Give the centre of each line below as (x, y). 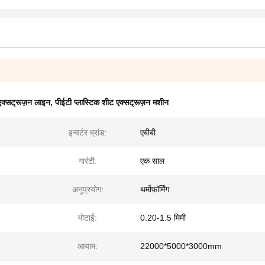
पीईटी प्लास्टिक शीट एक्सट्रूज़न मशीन (112, 102)
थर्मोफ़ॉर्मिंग (155, 189)
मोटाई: (88, 218)
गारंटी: (88, 161)
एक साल (152, 161)
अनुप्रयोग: (88, 189)
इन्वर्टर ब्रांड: (88, 132)
